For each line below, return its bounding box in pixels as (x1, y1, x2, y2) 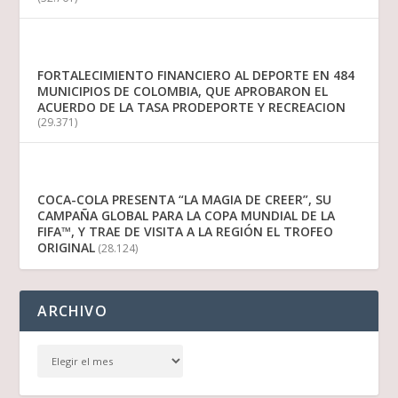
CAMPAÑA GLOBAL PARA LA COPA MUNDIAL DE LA (37, 206, 336, 224)
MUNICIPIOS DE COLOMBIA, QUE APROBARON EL (37, 82, 329, 99)
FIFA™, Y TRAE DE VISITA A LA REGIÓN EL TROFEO (37, 222, 334, 240)
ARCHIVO (37, 300, 107, 321)
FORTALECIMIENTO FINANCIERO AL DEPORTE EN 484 (37, 66, 355, 84)
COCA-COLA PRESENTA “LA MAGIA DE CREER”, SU (37, 190, 332, 208)
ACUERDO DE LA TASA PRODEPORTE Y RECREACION (37, 98, 346, 115)
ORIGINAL (37, 238, 96, 256)
